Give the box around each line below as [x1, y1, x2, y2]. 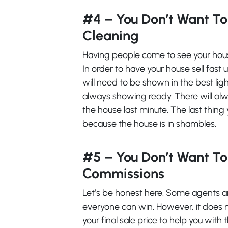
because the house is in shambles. [82, 118, 216, 129]
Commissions [82, 165, 164, 182]
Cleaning [82, 27, 139, 44]
